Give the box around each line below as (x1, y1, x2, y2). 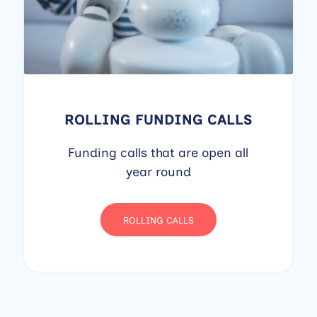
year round (125, 164, 191, 180)
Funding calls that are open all (68, 145, 249, 161)
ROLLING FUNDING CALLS (64, 111, 253, 129)
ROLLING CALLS (122, 215, 194, 226)
